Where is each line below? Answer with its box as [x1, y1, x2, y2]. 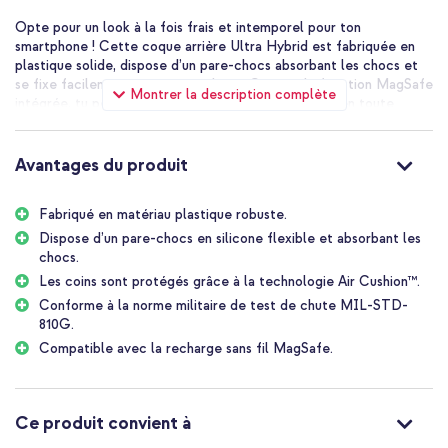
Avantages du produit [15, 153, 188, 177]
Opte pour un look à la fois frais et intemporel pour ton [15, 18, 361, 36]
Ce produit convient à [15, 411, 191, 435]
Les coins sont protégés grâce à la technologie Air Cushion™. [39, 272, 420, 290]
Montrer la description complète [129, 85, 336, 103]
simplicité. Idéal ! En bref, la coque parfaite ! [15, 113, 295, 131]
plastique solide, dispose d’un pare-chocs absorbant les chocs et [15, 56, 418, 74]
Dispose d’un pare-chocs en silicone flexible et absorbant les [39, 229, 421, 247]
